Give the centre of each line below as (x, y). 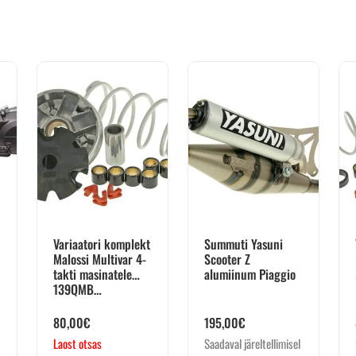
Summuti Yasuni (244, 244)
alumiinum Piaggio (250, 275)
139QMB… (77, 290)
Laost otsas (77, 344)
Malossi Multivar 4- (100, 259)
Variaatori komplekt (102, 244)
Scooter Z (227, 259)
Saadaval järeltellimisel (252, 344)
